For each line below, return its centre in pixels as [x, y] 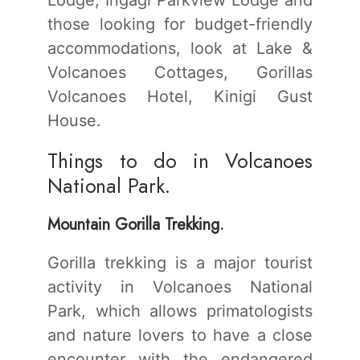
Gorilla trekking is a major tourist [180, 262]
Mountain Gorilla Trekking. [136, 224]
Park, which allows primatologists [180, 311]
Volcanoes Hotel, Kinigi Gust [180, 96]
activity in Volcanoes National [180, 286]
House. [74, 120]
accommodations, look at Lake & [180, 48]
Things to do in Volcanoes [180, 160]
